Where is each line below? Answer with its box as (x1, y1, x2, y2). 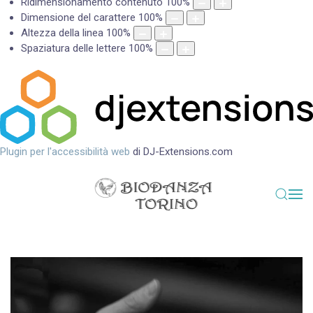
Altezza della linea (21, 27, 103, 40)
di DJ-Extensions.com (130, 145, 233, 159)
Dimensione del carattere (21, 11, 136, 24)
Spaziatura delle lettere (21, 42, 126, 55)
